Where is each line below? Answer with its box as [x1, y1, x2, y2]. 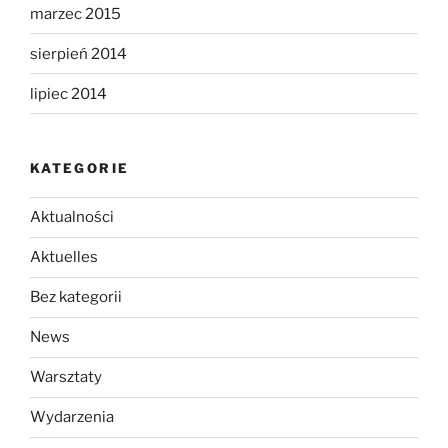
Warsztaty [30, 368, 102, 387]
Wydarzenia [30, 408, 114, 427]
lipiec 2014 [30, 84, 107, 103]
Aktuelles [30, 248, 98, 267]
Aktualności [30, 208, 114, 227]
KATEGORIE [30, 160, 130, 177]
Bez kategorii [30, 288, 122, 307]
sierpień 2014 [30, 44, 127, 63]
